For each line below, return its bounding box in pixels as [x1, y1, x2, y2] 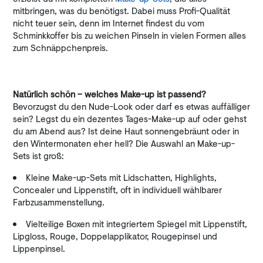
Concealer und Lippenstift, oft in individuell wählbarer [13, 183, 222, 196]
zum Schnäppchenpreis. [13, 41, 108, 54]
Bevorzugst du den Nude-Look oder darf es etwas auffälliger [13, 100, 250, 113]
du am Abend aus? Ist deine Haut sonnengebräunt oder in [13, 124, 239, 137]
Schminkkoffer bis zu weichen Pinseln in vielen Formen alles [13, 29, 246, 42]
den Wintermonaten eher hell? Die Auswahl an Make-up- [13, 137, 235, 150]
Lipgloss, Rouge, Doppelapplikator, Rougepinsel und [13, 230, 217, 242]
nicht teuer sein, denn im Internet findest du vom [13, 16, 204, 29]
